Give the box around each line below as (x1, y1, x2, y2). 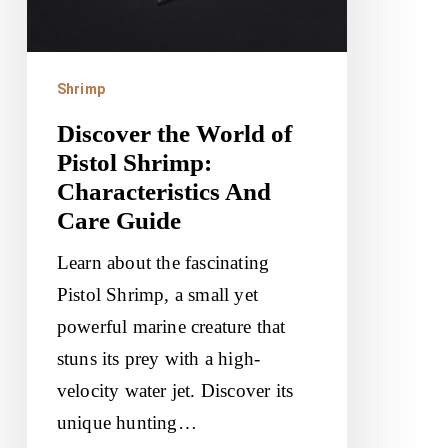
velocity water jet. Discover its (56, 379, 294, 401)
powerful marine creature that (56, 315, 286, 337)
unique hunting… (56, 411, 197, 433)
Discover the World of (56, 119, 292, 147)
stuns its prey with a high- (56, 347, 261, 369)
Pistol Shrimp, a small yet (56, 283, 259, 305)
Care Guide (56, 206, 181, 234)
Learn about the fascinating (56, 251, 270, 273)
